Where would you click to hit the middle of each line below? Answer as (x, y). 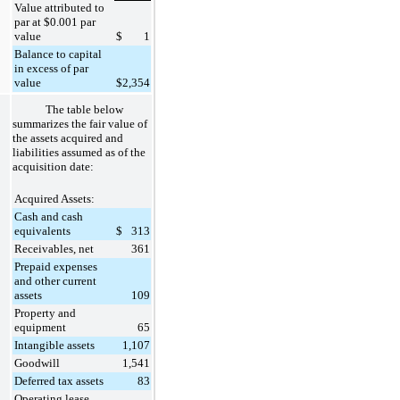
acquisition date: (53, 166)
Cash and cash (49, 216)
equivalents (42, 230)
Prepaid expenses (56, 266)
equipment (40, 327)
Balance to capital (58, 54)
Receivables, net (54, 248)
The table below (84, 109)
